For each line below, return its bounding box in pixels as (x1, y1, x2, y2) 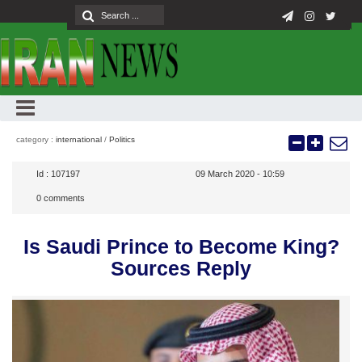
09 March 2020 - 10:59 (196, 169, 285, 179)
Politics (109, 135, 135, 144)
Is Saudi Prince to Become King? (23, 235, 339, 258)
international (56, 135, 102, 144)
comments (41, 193, 85, 203)
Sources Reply (111, 257, 251, 280)
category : (16, 135, 56, 144)
